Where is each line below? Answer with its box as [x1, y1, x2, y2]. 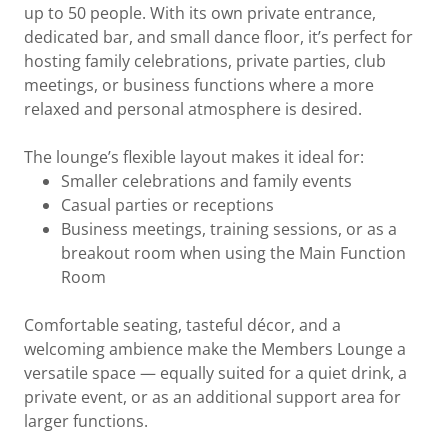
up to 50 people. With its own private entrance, [24, 2, 376, 24]
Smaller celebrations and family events [60, 170, 352, 192]
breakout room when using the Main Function [60, 242, 406, 264]
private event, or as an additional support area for [24, 386, 401, 408]
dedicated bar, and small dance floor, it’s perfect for [24, 26, 413, 48]
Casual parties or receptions [60, 194, 274, 216]
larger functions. [24, 410, 148, 432]
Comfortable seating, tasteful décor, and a [24, 314, 341, 336]
